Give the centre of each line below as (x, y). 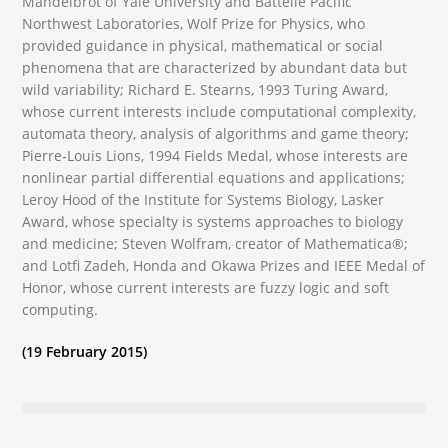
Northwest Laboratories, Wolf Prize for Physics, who (194, 23)
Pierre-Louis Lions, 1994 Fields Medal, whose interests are (215, 155)
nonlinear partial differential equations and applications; (214, 177)
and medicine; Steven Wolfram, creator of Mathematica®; (215, 243)
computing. (60, 309)
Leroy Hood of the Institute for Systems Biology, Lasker (203, 199)
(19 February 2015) (85, 351)
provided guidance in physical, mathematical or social (203, 45)
